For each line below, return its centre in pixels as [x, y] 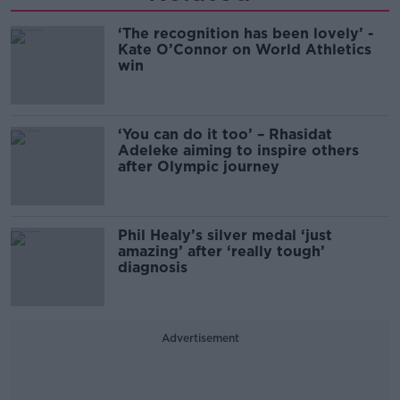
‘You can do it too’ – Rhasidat [225, 134]
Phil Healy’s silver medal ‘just [225, 235]
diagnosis [153, 267]
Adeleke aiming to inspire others [238, 150]
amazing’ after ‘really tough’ [221, 251]
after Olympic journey [199, 167]
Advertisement [200, 338]
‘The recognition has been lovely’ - [246, 33]
